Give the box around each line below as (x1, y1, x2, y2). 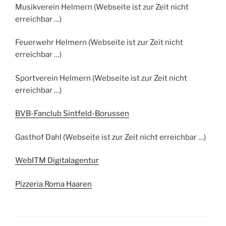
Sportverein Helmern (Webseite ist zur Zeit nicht (15, 73, 187, 83)
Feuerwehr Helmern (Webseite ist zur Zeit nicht (15, 38, 183, 47)
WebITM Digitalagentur (15, 156, 99, 165)
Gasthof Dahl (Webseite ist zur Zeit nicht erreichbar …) (15, 132, 206, 142)
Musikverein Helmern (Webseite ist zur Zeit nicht (15, 2, 189, 12)
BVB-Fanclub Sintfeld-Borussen (15, 109, 129, 119)
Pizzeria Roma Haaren (15, 179, 92, 189)
